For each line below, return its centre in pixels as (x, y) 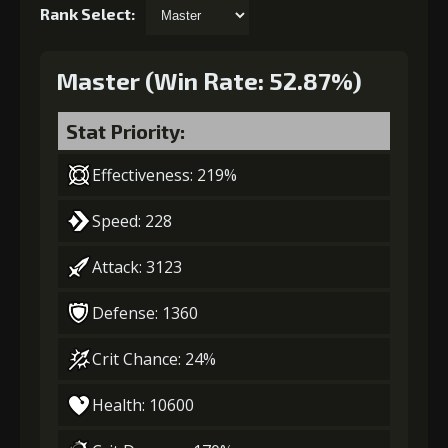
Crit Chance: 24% (154, 358)
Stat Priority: (125, 130)
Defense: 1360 (145, 312)
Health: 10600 (143, 404)
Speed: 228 (132, 220)
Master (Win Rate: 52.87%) (209, 80)
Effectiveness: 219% (164, 174)
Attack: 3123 (137, 266)
